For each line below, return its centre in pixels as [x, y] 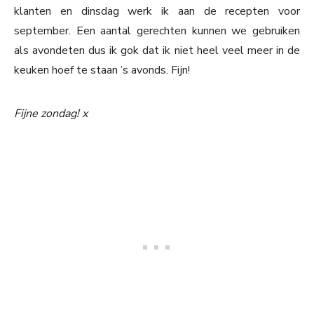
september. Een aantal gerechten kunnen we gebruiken [157, 31]
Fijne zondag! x [51, 114]
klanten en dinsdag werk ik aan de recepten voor [157, 12]
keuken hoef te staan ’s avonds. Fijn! [102, 70]
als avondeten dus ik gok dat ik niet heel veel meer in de [157, 51]
